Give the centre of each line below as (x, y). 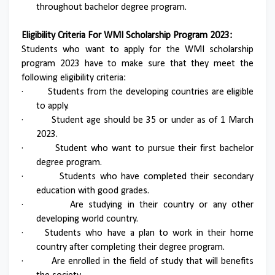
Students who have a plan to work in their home (149, 233)
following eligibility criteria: (74, 78)
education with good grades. (93, 191)
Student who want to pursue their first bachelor (154, 149)
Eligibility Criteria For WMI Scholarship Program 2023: (127, 36)
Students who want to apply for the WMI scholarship (137, 50)
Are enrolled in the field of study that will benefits (152, 261)
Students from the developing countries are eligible (151, 92)
